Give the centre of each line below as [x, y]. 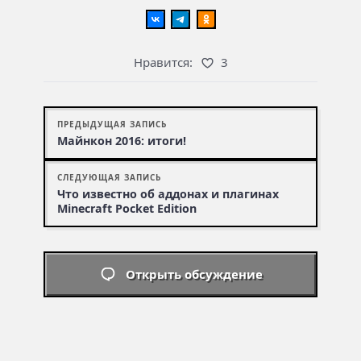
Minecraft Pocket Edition [127, 209]
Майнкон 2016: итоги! [122, 141]
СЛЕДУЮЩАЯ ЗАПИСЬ [109, 178]
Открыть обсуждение [194, 274]
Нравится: [163, 62]
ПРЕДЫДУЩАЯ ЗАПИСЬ [112, 124]
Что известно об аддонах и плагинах [168, 194]
